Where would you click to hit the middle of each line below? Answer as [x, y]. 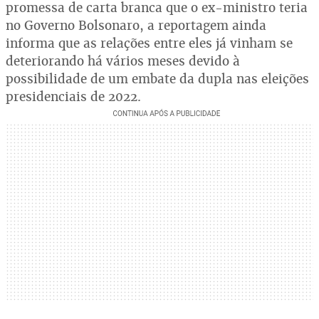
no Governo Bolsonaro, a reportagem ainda [136, 25]
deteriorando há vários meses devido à [123, 61]
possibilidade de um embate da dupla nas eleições [157, 78]
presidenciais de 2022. [73, 96]
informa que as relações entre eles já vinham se [149, 43]
